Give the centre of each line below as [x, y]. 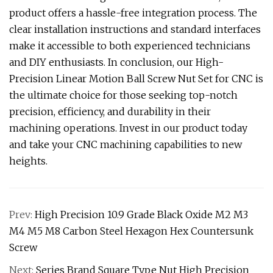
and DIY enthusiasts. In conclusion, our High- [116, 62]
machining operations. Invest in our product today [128, 128]
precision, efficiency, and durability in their [110, 112]
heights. [28, 161]
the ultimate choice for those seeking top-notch [123, 95]
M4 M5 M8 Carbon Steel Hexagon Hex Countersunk [131, 231]
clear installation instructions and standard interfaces [135, 29]
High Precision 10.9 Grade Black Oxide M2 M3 [141, 214]
